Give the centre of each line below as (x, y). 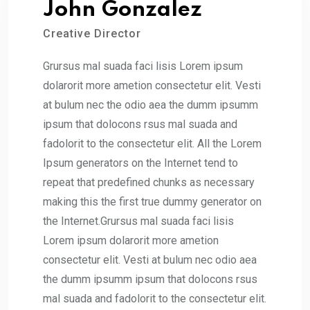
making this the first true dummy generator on (152, 201)
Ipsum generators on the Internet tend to (140, 163)
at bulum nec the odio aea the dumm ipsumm (151, 104)
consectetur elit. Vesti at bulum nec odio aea (150, 259)
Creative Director (92, 33)
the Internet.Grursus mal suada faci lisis (138, 221)
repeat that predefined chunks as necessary (149, 182)
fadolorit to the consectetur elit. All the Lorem (152, 143)
